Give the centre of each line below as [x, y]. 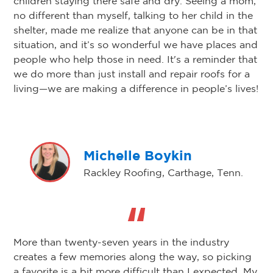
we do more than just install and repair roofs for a [132, 74]
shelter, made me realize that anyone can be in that [135, 30]
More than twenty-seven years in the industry [121, 242]
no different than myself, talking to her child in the [133, 16]
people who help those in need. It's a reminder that [135, 59]
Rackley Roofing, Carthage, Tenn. [163, 172]
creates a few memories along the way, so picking [133, 257]
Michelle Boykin [138, 155]
